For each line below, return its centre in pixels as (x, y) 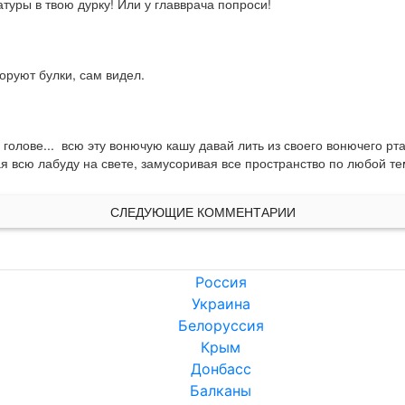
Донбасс (221, 369)
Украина (221, 304)
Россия (221, 283)
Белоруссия (221, 326)
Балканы (221, 391)
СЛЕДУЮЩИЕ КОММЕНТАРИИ (202, 212)
